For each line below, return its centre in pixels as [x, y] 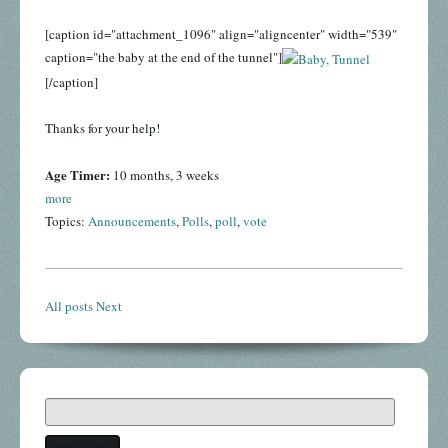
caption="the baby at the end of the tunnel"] [163, 57]
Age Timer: [79, 174]
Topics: [66, 220]
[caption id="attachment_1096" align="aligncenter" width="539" [221, 34]
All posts [69, 305]
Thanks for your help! [102, 127]
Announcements [132, 220]
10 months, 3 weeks [166, 174]
